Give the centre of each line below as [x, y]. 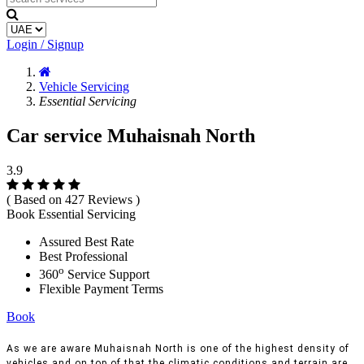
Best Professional [83, 256]
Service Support [107, 275]
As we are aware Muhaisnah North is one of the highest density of [178, 349]
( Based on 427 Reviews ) [73, 199]
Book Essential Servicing [71, 214]
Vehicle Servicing [84, 87]
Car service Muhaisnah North [131, 135]
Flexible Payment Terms [101, 289]
